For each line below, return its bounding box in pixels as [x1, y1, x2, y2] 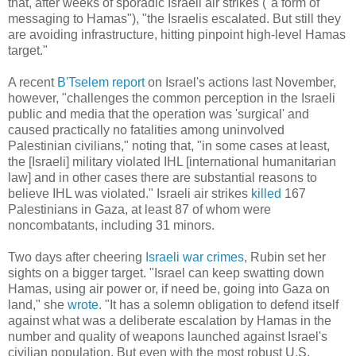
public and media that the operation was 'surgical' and [8, 106, 309, 121]
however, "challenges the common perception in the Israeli [8, 91, 335, 105]
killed [251, 186, 281, 200]
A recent [8, 75, 57, 89]
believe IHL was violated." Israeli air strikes [8, 186, 251, 200]
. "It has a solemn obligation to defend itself [99, 297, 339, 311]
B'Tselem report [57, 75, 145, 89]
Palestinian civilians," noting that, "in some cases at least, [8, 138, 330, 153]
